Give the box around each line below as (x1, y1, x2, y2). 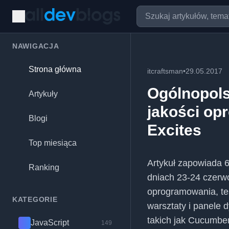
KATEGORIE (12, 195, 58, 203)
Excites (147, 122, 201, 139)
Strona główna (29, 65, 81, 74)
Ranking (29, 163, 59, 172)
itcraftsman (147, 67, 183, 75)
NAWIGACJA (12, 42, 59, 50)
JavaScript (31, 218, 69, 227)
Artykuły (29, 89, 58, 98)
